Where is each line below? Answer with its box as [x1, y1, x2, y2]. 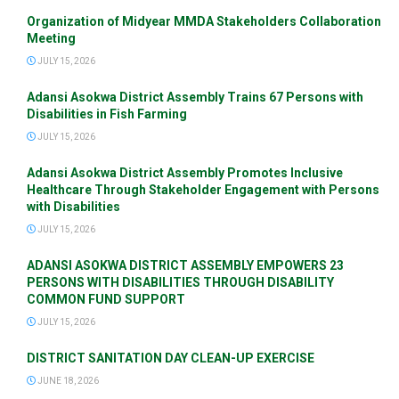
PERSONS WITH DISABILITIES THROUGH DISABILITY [27, 274, 334, 289]
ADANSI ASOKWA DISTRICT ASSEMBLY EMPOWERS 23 [27, 257, 344, 273]
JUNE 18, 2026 [36, 375, 99, 386]
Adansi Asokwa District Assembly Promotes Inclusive [27, 165, 343, 180]
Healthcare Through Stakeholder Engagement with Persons [27, 182, 379, 197]
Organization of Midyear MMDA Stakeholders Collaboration [27, 13, 381, 28]
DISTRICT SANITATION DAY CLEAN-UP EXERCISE [27, 350, 314, 365]
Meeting [27, 30, 76, 45]
